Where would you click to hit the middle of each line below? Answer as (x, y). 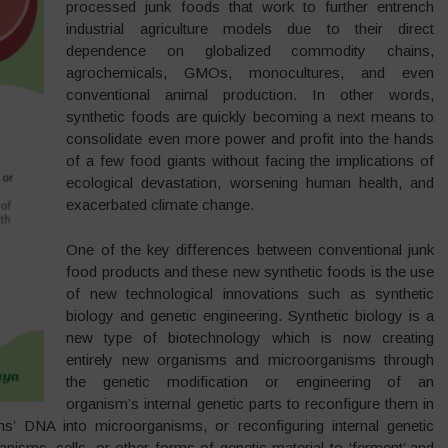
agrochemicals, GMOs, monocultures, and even (250, 72)
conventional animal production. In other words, (250, 94)
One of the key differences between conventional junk (250, 249)
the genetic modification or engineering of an (250, 381)
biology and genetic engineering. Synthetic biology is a (250, 315)
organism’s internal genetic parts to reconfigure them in (250, 403)
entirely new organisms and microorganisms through (250, 359)
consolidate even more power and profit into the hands (250, 138)
